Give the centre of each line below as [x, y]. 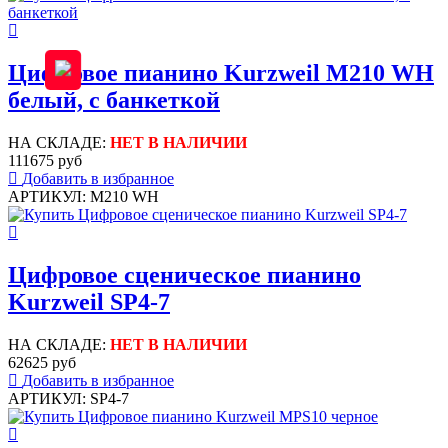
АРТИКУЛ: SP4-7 [68, 398]
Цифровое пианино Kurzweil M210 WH [221, 73]
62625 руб [42, 362]
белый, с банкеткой [114, 100]
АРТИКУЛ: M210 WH [83, 197]
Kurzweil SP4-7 [89, 302]
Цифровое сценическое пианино [184, 275]
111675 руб [45, 161]
